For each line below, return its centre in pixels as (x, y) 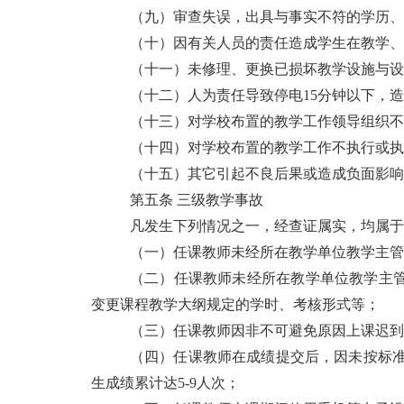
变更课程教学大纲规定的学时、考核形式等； (235, 304)
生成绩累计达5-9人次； (165, 382)
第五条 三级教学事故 (197, 199)
